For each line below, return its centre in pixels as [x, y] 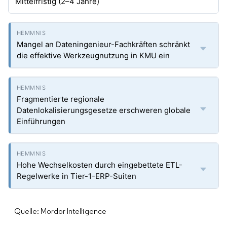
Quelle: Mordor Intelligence [60, 211]
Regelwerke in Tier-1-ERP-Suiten [77, 176]
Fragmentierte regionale [61, 99]
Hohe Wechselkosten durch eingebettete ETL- [100, 165]
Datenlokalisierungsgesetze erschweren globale [104, 110]
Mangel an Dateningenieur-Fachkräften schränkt [103, 44]
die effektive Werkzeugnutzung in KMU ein [93, 55]
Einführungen [41, 121]
